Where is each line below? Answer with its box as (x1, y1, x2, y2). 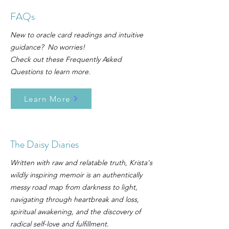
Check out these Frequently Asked (10, 55, 122, 64)
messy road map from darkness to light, (10, 182, 138, 192)
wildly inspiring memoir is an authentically (10, 170, 142, 179)
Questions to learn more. (10, 67, 90, 76)
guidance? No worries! (10, 42, 85, 52)
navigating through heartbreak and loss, (10, 195, 139, 204)
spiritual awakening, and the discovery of (10, 207, 141, 216)
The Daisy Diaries (10, 137, 79, 152)
